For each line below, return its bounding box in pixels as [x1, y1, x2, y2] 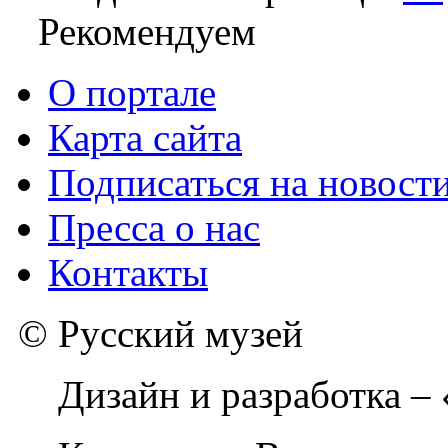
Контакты [48, 251, 208, 295]
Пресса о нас [48, 206, 260, 250]
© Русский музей [8, 312, 303, 356]
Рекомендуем [38, 10, 256, 54]
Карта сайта [48, 116, 242, 160]
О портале [48, 71, 216, 115]
